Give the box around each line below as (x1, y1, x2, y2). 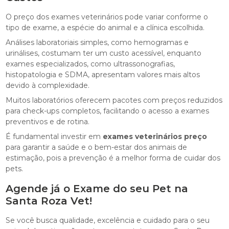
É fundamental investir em (6, 131, 103, 141)
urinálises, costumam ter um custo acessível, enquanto (6, 48, 202, 58)
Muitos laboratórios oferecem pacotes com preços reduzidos (6, 95, 223, 105)
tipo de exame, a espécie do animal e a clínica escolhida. (6, 22, 205, 32)
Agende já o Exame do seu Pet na (6, 182, 189, 195)
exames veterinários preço (103, 131, 208, 141)
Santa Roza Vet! (6, 194, 93, 207)
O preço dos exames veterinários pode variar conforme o (6, 12, 209, 21)
